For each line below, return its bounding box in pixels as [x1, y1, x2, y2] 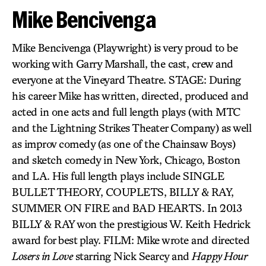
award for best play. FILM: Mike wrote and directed [12, 233, 249, 246]
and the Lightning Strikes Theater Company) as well [12, 121, 251, 134]
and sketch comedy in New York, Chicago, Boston [12, 153, 240, 166]
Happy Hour [192, 249, 248, 262]
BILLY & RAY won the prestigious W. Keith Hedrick [12, 217, 250, 230]
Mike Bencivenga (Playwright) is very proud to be [12, 41, 237, 54]
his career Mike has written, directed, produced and [12, 89, 249, 102]
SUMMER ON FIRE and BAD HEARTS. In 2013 [12, 201, 242, 214]
